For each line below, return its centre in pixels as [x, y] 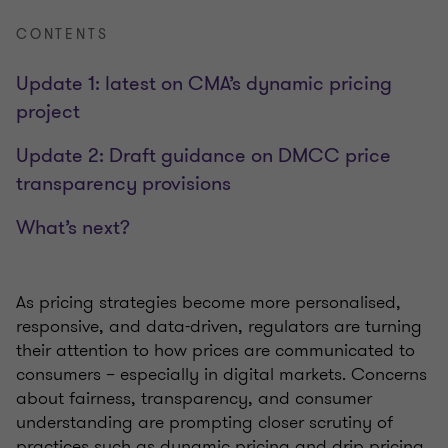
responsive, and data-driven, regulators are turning [219, 325]
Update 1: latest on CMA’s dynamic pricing [204, 83]
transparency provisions [123, 183]
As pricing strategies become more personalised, [208, 301]
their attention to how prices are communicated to [215, 349]
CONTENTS [62, 34]
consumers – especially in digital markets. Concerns [221, 373]
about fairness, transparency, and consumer [194, 397]
